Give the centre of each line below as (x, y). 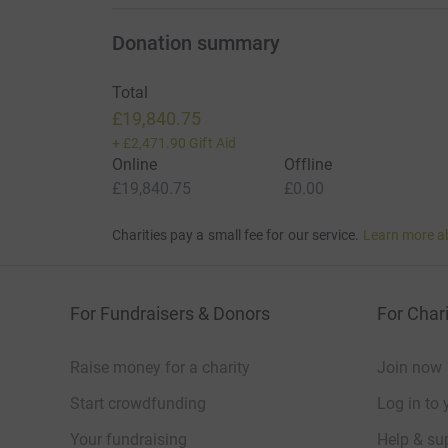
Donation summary (195, 43)
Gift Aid (212, 143)
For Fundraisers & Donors (170, 313)
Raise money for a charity (160, 367)
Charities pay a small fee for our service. (235, 235)
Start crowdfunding (138, 403)
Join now (409, 367)
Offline (308, 164)
